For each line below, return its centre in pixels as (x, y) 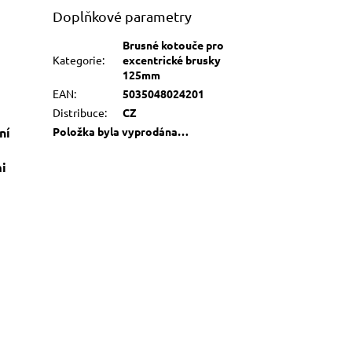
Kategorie (78, 59)
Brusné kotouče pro (174, 44)
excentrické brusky (172, 59)
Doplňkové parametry (123, 16)
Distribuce (79, 112)
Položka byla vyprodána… (121, 131)
